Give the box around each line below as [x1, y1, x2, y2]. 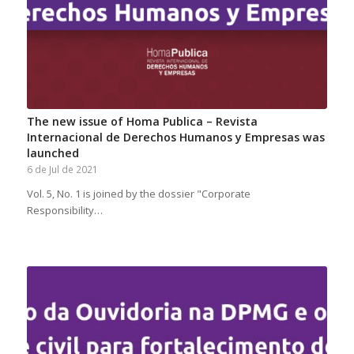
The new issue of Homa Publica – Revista [26, 114, 258, 130]
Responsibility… [26, 203, 103, 218]
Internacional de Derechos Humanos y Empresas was [26, 130, 325, 145]
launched [26, 145, 79, 161]
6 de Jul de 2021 [26, 163, 98, 176]
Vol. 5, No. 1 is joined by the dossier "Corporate [26, 186, 250, 201]
